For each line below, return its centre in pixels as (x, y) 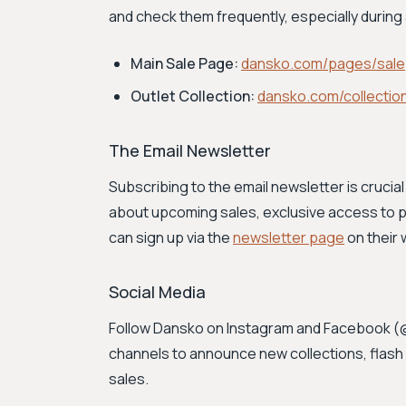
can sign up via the (171, 237)
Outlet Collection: (193, 96)
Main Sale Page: (184, 63)
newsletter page (289, 237)
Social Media (157, 292)
